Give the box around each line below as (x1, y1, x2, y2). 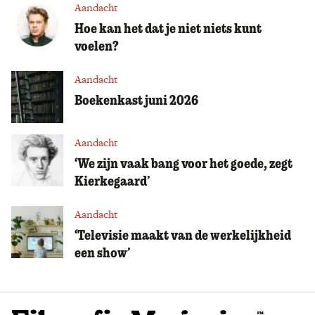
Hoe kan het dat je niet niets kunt (75, 18, 262, 37)
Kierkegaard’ (75, 171, 150, 189)
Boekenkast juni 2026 (75, 90, 198, 108)
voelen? (75, 36, 119, 54)
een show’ (75, 243, 130, 261)
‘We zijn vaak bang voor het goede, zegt (75, 153, 292, 172)
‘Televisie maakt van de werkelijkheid (75, 225, 291, 243)
